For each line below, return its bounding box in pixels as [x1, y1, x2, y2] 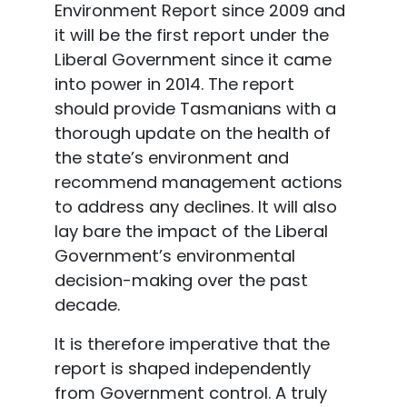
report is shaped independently [54, 357, 311, 381]
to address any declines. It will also [54, 195, 337, 219]
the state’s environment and [54, 146, 289, 170]
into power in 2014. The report [54, 73, 294, 96]
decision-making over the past [54, 269, 308, 293]
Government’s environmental [54, 244, 295, 268]
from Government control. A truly [54, 382, 327, 405]
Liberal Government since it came [54, 48, 332, 72]
